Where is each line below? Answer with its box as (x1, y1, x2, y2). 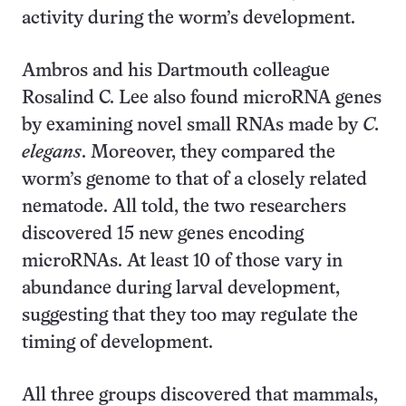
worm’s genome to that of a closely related (22, 171, 367, 188)
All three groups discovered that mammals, (22, 387, 378, 404)
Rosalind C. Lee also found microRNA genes (22, 90, 382, 107)
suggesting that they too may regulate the (22, 307, 358, 324)
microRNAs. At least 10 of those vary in (22, 253, 343, 270)
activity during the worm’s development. (22, 10, 355, 27)
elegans (22, 144, 82, 161)
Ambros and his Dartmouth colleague (22, 63, 330, 80)
